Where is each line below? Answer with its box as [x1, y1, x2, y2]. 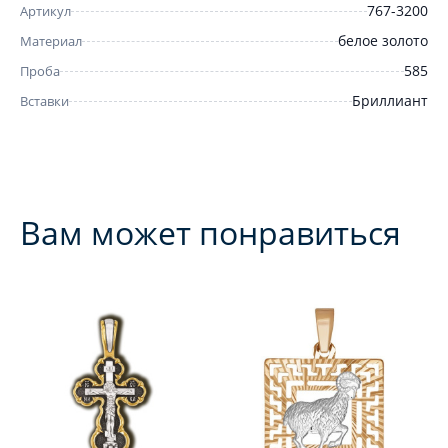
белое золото [338, 31, 428, 50]
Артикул [20, 2, 71, 20]
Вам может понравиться [20, 211, 401, 254]
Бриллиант [352, 91, 428, 110]
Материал [20, 32, 82, 50]
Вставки [20, 92, 69, 110]
